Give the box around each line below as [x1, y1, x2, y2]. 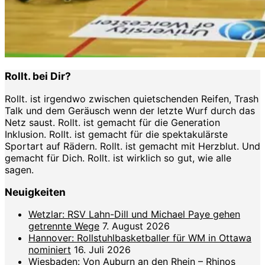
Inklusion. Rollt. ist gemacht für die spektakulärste [5, 128, 228, 140]
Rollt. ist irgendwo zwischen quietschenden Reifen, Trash [5, 92, 258, 105]
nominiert [28, 244, 71, 256]
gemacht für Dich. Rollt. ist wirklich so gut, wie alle [5, 151, 231, 164]
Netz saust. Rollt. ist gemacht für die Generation [5, 116, 220, 128]
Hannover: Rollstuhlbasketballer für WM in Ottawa [28, 232, 251, 244]
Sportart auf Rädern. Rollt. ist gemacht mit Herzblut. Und [5, 140, 260, 152]
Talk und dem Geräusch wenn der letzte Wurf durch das [5, 104, 255, 117]
